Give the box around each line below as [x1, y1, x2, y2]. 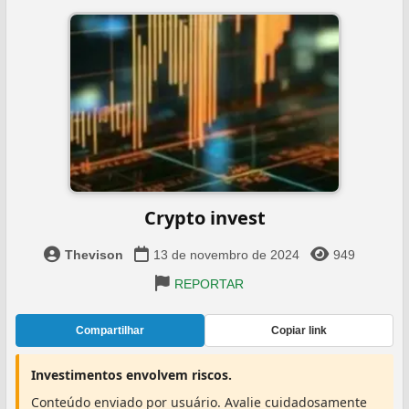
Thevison [64, 247, 123, 262]
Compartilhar [76, 324, 144, 337]
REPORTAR [173, 277, 244, 291]
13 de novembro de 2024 [152, 247, 299, 262]
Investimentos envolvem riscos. [31, 366, 232, 383]
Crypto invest [143, 205, 266, 230]
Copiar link [271, 324, 327, 337]
